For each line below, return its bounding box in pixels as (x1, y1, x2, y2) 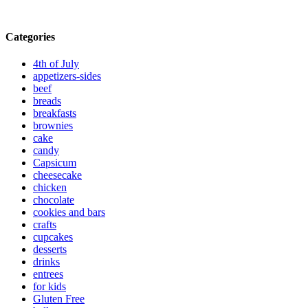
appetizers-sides (33, 70, 101, 82)
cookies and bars (33, 206, 105, 219)
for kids (33, 280, 66, 293)
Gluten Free (33, 293, 85, 305)
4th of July (33, 58, 79, 70)
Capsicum (33, 157, 76, 169)
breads (33, 95, 61, 107)
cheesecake (33, 169, 82, 181)
